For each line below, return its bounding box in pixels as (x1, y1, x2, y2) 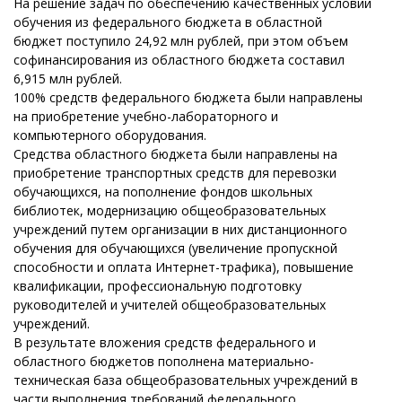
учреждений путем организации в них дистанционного (13, 221, 347, 238)
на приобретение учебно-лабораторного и (13, 108, 278, 125)
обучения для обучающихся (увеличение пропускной (13, 240, 337, 257)
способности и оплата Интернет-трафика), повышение (13, 258, 354, 275)
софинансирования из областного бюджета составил (13, 51, 345, 68)
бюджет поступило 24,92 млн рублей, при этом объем (13, 32, 348, 49)
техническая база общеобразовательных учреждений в (13, 371, 358, 389)
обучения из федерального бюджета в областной (13, 13, 322, 31)
